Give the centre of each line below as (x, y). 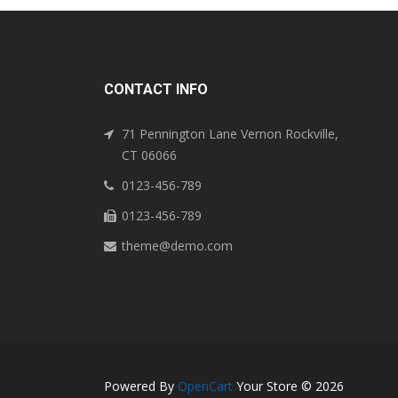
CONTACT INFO (156, 90)
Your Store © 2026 (288, 386)
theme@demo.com (177, 246)
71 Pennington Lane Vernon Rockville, (230, 134)
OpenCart (205, 386)
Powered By (141, 386)
